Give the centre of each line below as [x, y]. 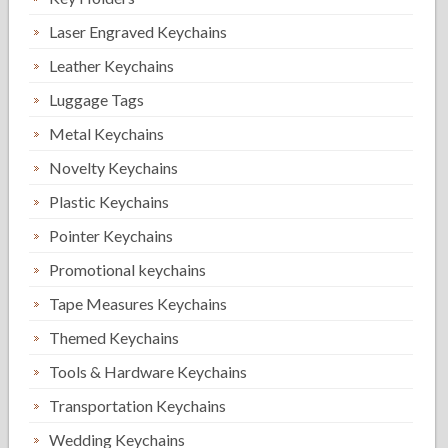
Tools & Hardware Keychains [148, 371]
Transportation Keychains [138, 405]
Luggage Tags [97, 99]
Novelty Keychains [114, 167]
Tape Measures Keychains [138, 303]
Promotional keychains [128, 269]
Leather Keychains [112, 65]
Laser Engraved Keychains [138, 31]
